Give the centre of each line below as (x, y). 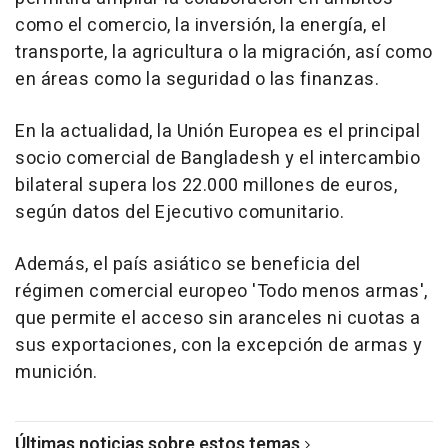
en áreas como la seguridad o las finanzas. (197, 79)
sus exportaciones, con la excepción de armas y (218, 345)
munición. (56, 372)
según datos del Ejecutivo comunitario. (179, 212)
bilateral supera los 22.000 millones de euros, (206, 185)
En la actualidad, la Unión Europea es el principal (217, 131)
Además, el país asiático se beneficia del (188, 264)
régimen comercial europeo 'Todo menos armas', (221, 291)
